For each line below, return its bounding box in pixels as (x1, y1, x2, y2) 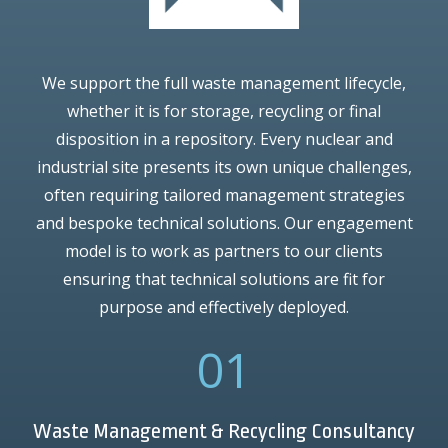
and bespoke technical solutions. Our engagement (35, 212, 413, 234)
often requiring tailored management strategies (43, 184, 405, 206)
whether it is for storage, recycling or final (67, 100, 381, 122)
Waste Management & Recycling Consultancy (33, 418, 415, 443)
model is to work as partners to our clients (65, 240, 383, 262)
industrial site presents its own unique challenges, (36, 156, 412, 178)
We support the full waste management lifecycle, (42, 72, 406, 94)
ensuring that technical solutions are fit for (63, 268, 385, 290)
